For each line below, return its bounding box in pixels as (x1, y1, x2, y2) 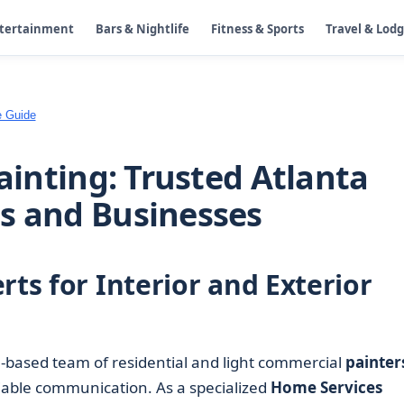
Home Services (270, 377, 382, 398)
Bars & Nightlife (96, 20, 189, 37)
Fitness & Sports (211, 20, 304, 37)
